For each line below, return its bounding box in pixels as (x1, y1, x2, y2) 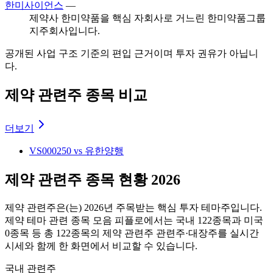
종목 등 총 (10, 227, 56, 238)
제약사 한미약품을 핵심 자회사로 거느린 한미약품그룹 (29, 13, 266, 23)
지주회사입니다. (29, 26, 100, 36)
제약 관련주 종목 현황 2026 (5, 171, 180, 188)
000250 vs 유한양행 (42, 145, 124, 156)
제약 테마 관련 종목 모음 (5, 214, 112, 225)
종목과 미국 (212, 214, 263, 225)
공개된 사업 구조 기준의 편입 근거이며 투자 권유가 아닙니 (5, 48, 258, 58)
